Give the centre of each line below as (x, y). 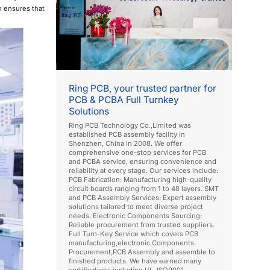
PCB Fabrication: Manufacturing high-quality (140, 179)
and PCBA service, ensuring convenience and (143, 161)
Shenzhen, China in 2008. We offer (126, 143)
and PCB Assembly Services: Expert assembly (143, 197)
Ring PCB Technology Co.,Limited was (130, 125)
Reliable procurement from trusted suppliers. (142, 224)
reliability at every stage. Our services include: (144, 170)
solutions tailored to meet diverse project (136, 206)
